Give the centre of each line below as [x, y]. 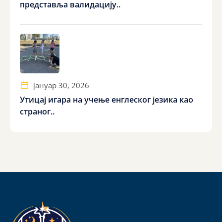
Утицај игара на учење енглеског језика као [107, 100]
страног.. [37, 112]
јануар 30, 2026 [60, 85]
